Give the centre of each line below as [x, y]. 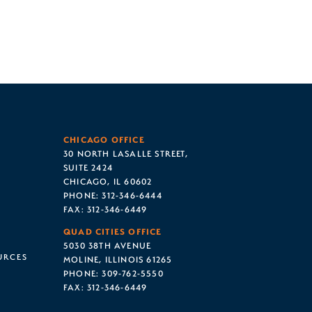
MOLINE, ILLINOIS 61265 [118, 259]
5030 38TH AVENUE [108, 245]
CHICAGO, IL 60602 [108, 181]
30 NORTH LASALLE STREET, [126, 153]
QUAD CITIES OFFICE [113, 231]
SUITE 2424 [88, 167]
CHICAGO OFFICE [104, 139]
